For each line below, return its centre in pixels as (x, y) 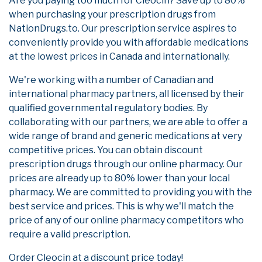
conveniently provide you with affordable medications (129, 42)
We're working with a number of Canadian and (111, 80)
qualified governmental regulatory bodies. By (108, 108)
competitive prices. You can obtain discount (106, 150)
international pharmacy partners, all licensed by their (127, 94)
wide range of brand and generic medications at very (125, 136)
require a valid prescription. (70, 234)
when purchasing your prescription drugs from (112, 14)
